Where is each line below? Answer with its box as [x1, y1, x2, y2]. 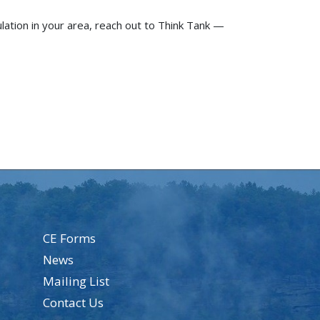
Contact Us [42, 294, 104, 311]
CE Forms [42, 230, 96, 247]
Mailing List [42, 273, 109, 290]
